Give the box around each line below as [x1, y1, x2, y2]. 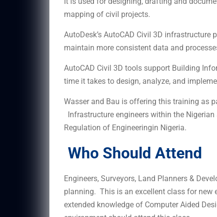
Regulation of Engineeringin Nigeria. [64, 123, 186, 132]
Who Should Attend [64, 143, 202, 162]
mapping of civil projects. [64, 9, 152, 19]
